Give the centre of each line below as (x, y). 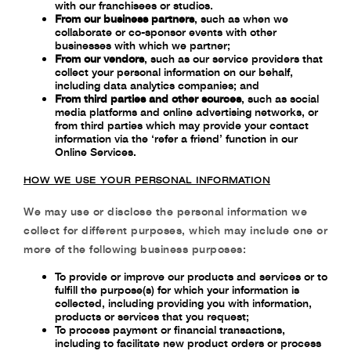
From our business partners (125, 18)
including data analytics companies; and (157, 85)
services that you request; (183, 316)
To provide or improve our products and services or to (191, 276)
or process (294, 343)
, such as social (280, 98)
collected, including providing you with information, (183, 303)
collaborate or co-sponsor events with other (166, 32)
